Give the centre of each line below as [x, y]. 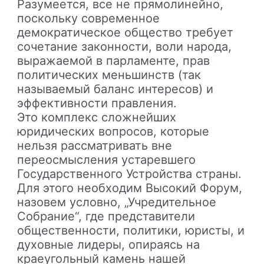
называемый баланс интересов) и [115, 89]
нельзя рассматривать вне [95, 145]
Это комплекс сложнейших [97, 117]
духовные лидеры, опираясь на [109, 244]
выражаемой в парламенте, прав [114, 60]
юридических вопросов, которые [113, 131]
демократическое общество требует [126, 32]
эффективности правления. [97, 103]
